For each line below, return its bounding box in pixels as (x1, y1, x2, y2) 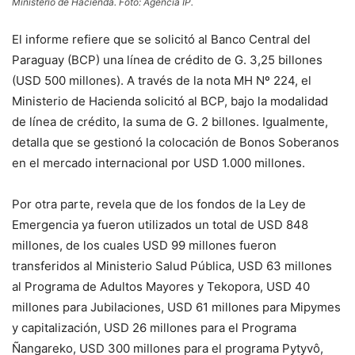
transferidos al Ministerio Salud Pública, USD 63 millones (12, 258, 332, 273)
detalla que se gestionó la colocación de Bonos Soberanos (12, 134, 339, 150)
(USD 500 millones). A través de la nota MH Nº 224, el (12, 72, 311, 88)
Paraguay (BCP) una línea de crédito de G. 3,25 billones (12, 52, 323, 67)
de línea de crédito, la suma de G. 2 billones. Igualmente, (12, 113, 328, 129)
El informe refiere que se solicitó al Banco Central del (12, 31, 311, 47)
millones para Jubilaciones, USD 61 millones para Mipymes (12, 299, 341, 315)
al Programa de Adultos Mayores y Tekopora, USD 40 (12, 278, 310, 294)
